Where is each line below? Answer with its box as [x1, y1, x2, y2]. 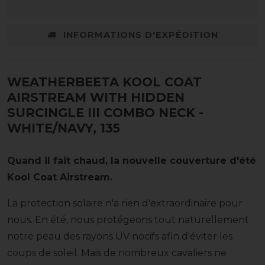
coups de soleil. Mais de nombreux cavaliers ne [7, 247, 227, 259]
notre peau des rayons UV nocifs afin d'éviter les [7, 231, 232, 243]
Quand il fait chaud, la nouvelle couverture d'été [7, 155, 256, 167]
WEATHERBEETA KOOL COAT [7, 75, 202, 90]
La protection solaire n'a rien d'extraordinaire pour [7, 198, 243, 209]
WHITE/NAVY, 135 [7, 121, 120, 136]
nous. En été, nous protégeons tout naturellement [7, 214, 249, 226]
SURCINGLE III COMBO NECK [7, 105, 195, 121]
